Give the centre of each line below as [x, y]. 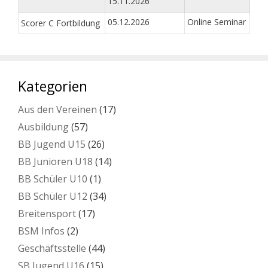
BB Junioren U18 [55, 162]
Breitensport [47, 214]
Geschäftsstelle [52, 249]
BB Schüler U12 [53, 197]
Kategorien [53, 86]
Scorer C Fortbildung [60, 23]
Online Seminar [217, 22]
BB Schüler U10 [53, 179]
